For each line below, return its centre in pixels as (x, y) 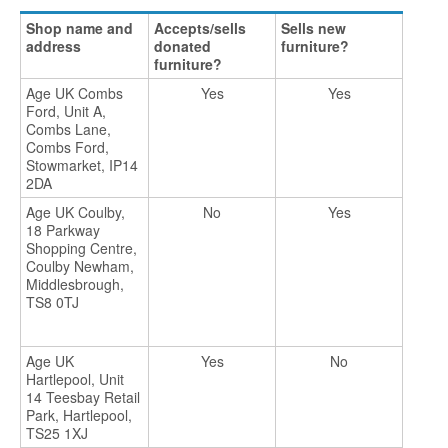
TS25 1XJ (57, 433)
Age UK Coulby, (75, 212)
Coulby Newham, (80, 266)
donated (182, 46)
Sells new (313, 28)
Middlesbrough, (75, 284)
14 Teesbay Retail (83, 397)
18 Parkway (63, 230)
